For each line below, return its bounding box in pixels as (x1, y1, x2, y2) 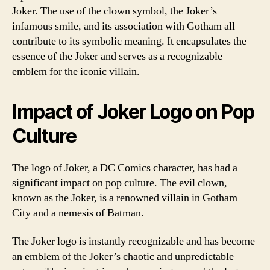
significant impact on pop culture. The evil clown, (12, 175, 227, 190)
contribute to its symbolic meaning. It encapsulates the (12, 34, 246, 48)
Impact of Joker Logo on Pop (12, 99, 255, 124)
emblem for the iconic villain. (12, 64, 140, 78)
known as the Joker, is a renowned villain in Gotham (12, 190, 237, 205)
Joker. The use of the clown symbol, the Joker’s (12, 4, 217, 18)
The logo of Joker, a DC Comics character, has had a (12, 160, 237, 175)
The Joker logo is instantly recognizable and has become (12, 234, 255, 248)
